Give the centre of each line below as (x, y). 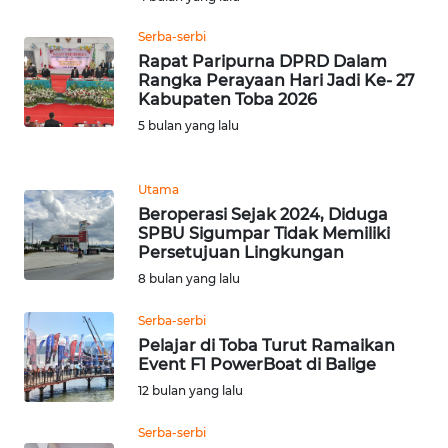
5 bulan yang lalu (188, 125)
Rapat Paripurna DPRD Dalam (262, 61)
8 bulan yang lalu (189, 278)
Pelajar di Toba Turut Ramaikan (266, 345)
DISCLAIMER (65, 100)
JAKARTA (65, 337)
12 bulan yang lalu (190, 390)
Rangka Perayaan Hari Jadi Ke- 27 (276, 80)
